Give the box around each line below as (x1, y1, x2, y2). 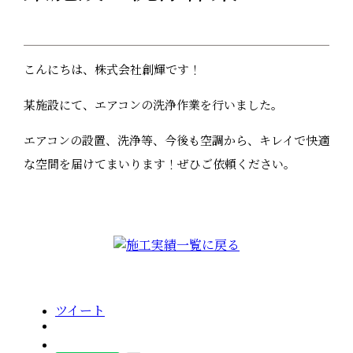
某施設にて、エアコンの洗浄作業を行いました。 (23, 99, 283, 113)
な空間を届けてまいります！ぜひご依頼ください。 (23, 158, 295, 172)
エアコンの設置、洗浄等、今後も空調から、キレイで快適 (23, 135, 329, 148)
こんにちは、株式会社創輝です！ (23, 64, 201, 77)
